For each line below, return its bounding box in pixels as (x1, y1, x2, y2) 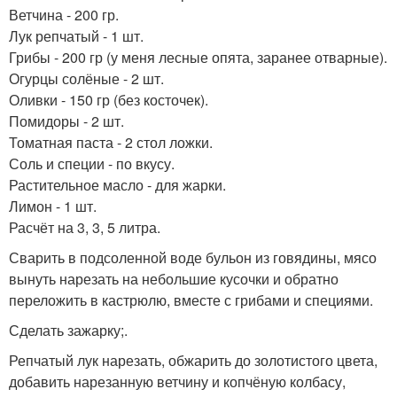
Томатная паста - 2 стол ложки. (9, 131, 213, 152)
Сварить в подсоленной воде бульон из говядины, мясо (9, 246, 377, 268)
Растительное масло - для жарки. (9, 174, 226, 195)
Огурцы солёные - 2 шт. (9, 67, 164, 89)
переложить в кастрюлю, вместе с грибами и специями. (9, 289, 373, 310)
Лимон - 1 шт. (9, 195, 97, 216)
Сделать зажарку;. (9, 319, 128, 340)
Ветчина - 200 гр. (9, 4, 119, 25)
